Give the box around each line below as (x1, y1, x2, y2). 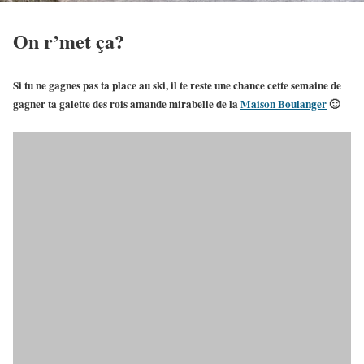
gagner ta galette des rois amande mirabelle (13, 96, 214, 113)
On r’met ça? (13, 26, 124, 55)
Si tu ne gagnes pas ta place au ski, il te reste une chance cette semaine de (13, 77, 341, 94)
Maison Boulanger (240, 96, 327, 113)
